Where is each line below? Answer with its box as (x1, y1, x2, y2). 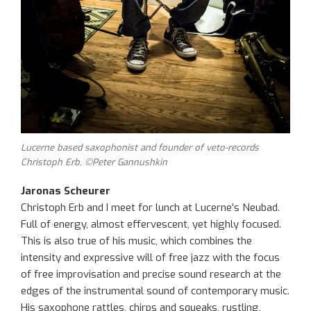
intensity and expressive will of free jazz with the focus (21, 251, 280, 265)
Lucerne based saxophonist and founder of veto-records (21, 141, 259, 153)
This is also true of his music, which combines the (21, 234, 252, 249)
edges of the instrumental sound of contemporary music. (21, 284, 289, 299)
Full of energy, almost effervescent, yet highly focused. (21, 217, 281, 232)
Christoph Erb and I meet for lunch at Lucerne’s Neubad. (21, 201, 280, 215)
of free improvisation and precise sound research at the (21, 267, 281, 282)
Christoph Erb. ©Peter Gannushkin (21, 155, 167, 168)
